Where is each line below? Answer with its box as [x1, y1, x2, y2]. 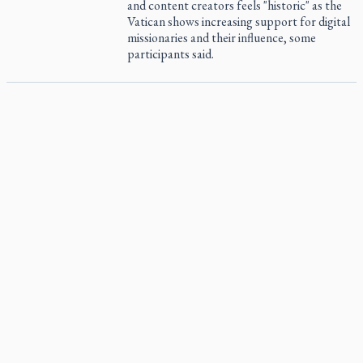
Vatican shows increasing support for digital [127, 13, 351, 30]
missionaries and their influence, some [127, 29, 317, 46]
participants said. [127, 45, 215, 62]
